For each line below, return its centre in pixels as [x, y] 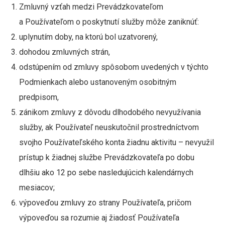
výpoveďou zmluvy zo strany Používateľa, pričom [105, 203]
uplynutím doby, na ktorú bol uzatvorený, [88, 37]
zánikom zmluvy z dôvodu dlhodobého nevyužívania [110, 112]
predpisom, [39, 97]
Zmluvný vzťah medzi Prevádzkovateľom [91, 7]
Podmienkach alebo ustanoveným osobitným [97, 82]
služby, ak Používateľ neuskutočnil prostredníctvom [109, 127]
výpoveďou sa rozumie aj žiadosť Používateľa [99, 218]
